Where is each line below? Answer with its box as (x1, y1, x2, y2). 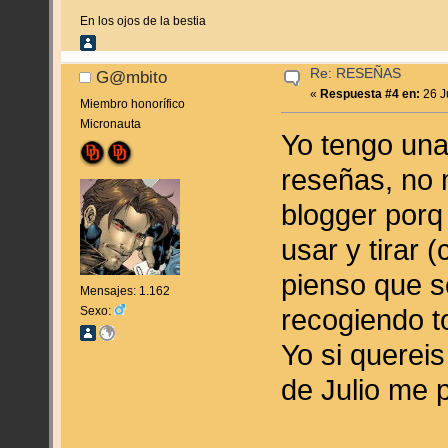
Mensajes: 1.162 (79, 284, 170, 299)
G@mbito (96, 68, 168, 87)
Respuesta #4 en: (320, 87, 421, 102)
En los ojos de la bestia (79, 14, 206, 29)
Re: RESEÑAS (310, 66, 402, 82)
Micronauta (79, 117, 141, 132)
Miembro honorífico (79, 97, 185, 112)
